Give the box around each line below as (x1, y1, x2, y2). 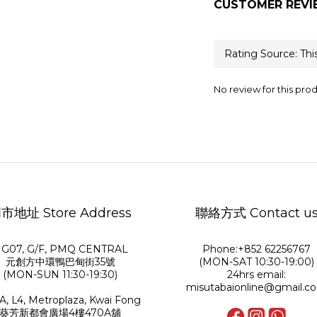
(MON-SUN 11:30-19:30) (3, 268, 118, 281)
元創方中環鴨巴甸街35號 (5, 255, 115, 268)
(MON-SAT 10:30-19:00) (199, 255, 315, 268)
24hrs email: (227, 268, 287, 281)
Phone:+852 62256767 (202, 243, 311, 255)
